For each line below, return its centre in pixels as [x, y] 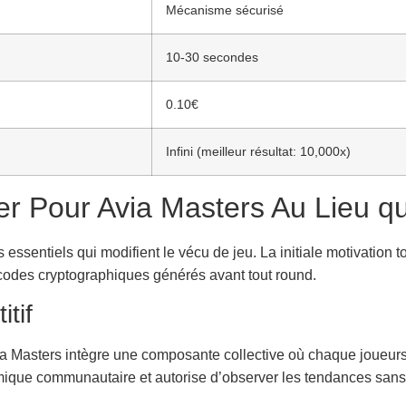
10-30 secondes [212, 57]
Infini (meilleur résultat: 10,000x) [258, 151]
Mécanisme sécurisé [225, 10]
